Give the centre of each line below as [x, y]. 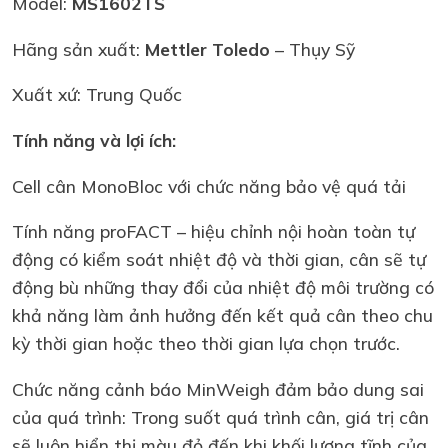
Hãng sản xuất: [78, 48]
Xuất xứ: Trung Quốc [97, 94]
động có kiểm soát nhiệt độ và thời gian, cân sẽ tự [219, 259]
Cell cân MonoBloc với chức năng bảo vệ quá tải [209, 185]
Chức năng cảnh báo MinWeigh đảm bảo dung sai [218, 388]
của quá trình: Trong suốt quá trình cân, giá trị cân [220, 416]
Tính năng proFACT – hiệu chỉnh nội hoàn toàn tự [213, 231]
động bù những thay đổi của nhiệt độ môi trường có [223, 287]
